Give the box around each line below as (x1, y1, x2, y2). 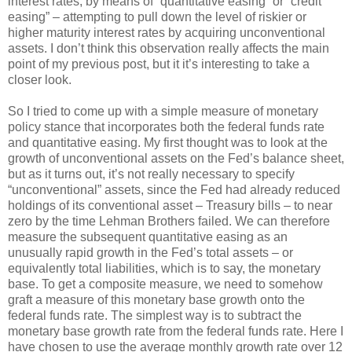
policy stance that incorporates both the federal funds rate (8, 119, 324, 134)
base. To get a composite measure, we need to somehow (8, 277, 323, 291)
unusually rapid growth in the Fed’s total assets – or (8, 245, 293, 259)
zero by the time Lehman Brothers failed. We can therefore (8, 214, 330, 228)
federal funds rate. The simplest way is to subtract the (8, 308, 302, 322)
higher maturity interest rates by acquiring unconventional (8, 25, 325, 39)
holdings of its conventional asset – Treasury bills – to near (8, 198, 332, 212)
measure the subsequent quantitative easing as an (8, 229, 288, 244)
